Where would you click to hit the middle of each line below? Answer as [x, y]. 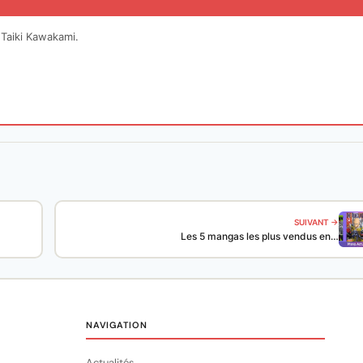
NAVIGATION [116, 325]
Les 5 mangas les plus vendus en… [260, 237]
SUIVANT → [316, 222]
